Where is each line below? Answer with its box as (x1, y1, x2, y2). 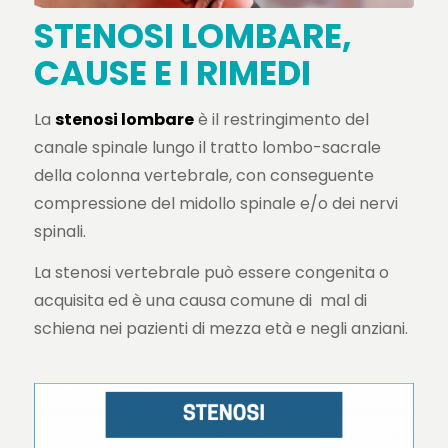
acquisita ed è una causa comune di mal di (33, 289, 367, 313)
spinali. (33, 219, 86, 243)
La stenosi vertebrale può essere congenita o (33, 261, 389, 285)
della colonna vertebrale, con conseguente (33, 163, 374, 187)
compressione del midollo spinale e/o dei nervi (33, 191, 398, 215)
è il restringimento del (193, 107, 369, 131)
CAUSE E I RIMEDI (33, 48, 311, 97)
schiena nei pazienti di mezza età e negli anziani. (33, 317, 408, 341)
